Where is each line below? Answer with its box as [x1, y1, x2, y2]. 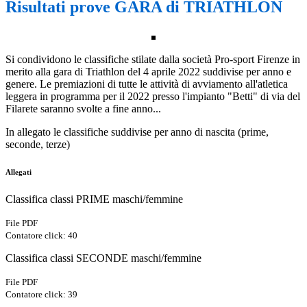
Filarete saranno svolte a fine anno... [5, 103, 161, 115]
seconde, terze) [5, 138, 70, 151]
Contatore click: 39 [5, 289, 77, 300]
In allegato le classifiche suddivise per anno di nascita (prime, [5, 126, 269, 138]
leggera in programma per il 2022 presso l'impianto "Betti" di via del [5, 90, 300, 103]
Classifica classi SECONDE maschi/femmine [5, 252, 201, 265]
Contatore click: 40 [5, 230, 77, 241]
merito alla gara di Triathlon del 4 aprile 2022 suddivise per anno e [5, 66, 291, 78]
